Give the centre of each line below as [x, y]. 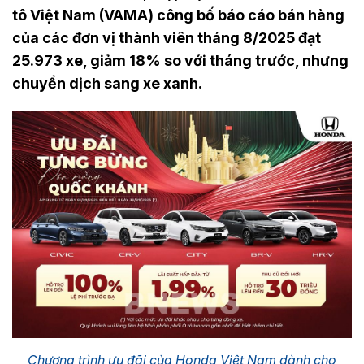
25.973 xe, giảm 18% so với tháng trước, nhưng [180, 61]
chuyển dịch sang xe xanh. [107, 83]
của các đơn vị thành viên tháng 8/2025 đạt [167, 38]
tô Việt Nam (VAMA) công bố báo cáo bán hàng [178, 15]
